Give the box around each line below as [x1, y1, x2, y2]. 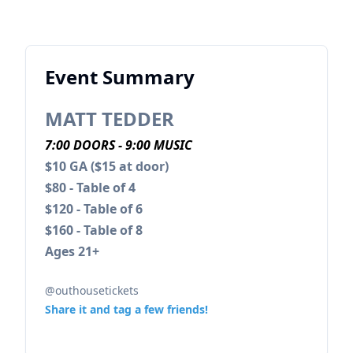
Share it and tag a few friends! [45, 302, 208, 318]
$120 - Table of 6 [45, 200, 143, 218]
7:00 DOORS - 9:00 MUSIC [45, 136, 192, 154]
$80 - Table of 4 [45, 179, 136, 197]
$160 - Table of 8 [45, 221, 143, 240]
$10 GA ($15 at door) [45, 158, 169, 176]
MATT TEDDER [45, 106, 174, 132]
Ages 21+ [45, 243, 99, 261]
